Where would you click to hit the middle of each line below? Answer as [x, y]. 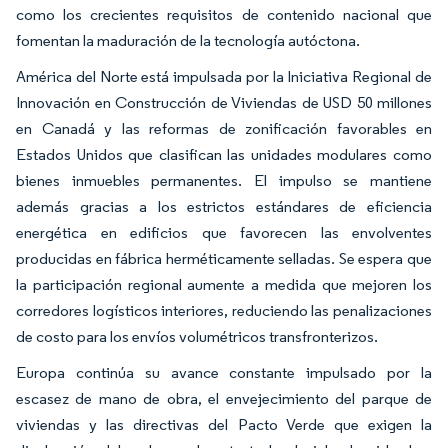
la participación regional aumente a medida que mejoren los [224, 284]
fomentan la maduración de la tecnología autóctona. [188, 40]
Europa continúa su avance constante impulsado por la [224, 372]
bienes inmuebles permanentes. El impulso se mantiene [224, 180]
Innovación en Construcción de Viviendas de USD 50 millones [224, 102]
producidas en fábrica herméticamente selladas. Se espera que [224, 258]
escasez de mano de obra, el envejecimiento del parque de [224, 398]
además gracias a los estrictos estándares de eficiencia [224, 206]
